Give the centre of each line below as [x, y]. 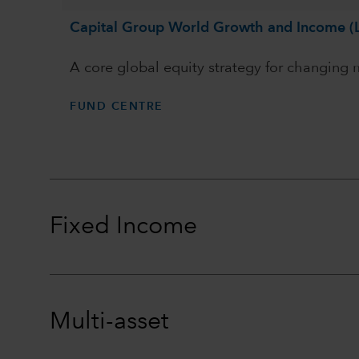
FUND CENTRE [117, 107]
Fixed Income [123, 227]
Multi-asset [109, 322]
